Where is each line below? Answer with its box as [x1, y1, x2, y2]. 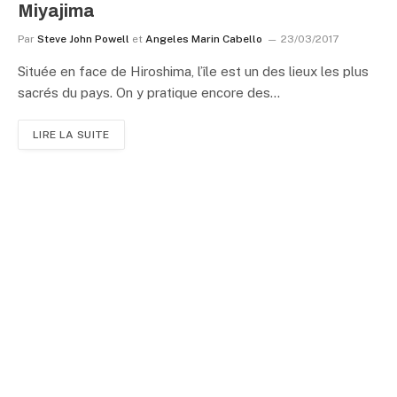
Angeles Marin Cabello [145, 32, 262, 45]
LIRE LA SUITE [33, 128, 110, 141]
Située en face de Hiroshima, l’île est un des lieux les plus [18, 63, 369, 79]
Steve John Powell [37, 32, 129, 45]
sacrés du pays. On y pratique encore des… [18, 84, 280, 100]
